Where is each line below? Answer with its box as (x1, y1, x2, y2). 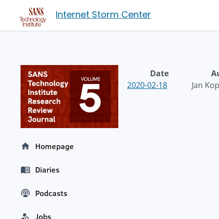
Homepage (35, 141, 74, 152)
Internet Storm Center (56, 8, 151, 21)
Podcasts (35, 188, 67, 199)
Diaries (35, 164, 60, 175)
